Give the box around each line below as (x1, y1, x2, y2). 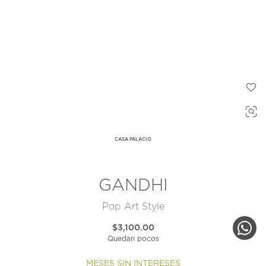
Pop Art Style (102, 202, 164, 212)
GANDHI (98, 178, 168, 195)
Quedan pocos (107, 235, 159, 243)
